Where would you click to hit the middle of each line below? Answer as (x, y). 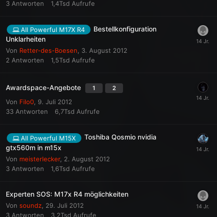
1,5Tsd (60, 60)
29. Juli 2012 (65, 205)
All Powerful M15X (48, 138)
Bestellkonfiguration (125, 29)
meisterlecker (40, 159)
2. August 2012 (87, 159)
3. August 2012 (104, 51)
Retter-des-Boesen (48, 51)
